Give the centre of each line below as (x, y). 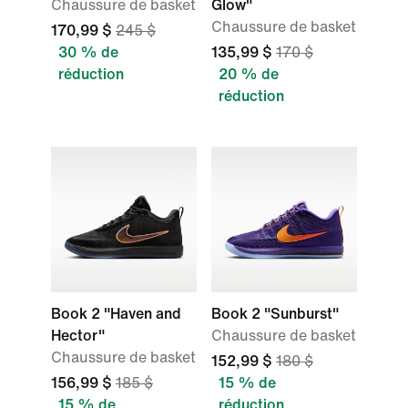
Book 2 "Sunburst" (275, 314)
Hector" (78, 336)
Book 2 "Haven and (116, 314)
